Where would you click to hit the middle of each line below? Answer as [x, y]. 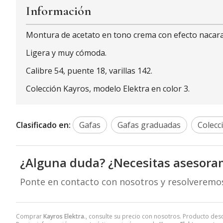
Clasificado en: [43, 125]
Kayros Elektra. [64, 217]
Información [58, 11]
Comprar [30, 217]
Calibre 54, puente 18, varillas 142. [89, 71]
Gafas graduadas [149, 125]
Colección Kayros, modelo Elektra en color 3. [108, 89]
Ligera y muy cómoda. [66, 53]
